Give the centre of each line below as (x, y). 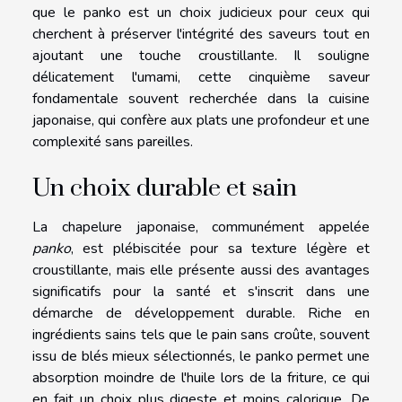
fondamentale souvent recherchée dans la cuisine (201, 98)
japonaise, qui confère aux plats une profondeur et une (201, 120)
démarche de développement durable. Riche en (201, 313)
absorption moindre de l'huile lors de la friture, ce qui (201, 377)
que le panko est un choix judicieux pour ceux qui (201, 12)
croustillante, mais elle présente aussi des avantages (201, 270)
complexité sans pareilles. (113, 141)
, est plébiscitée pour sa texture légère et (220, 248)
